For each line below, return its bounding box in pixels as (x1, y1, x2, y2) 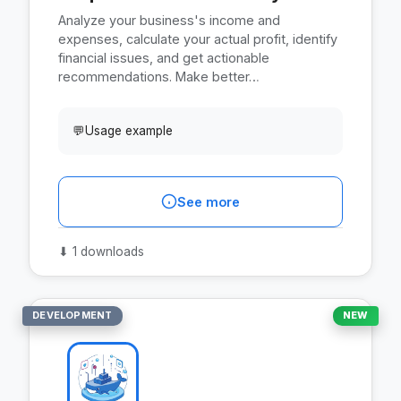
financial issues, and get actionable (58, 49, 269, 65)
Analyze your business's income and (58, 12, 280, 28)
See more (177, 193, 240, 209)
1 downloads (69, 243, 144, 259)
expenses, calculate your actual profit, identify (58, 30, 337, 47)
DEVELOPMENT (32, 309, 113, 322)
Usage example (85, 123, 173, 138)
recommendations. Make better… (58, 68, 260, 84)
